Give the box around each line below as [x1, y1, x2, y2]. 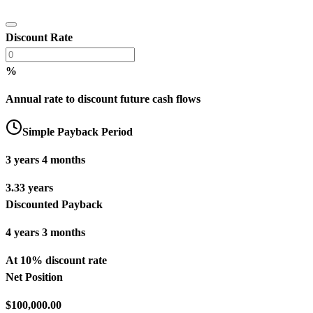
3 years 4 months [6, 153, 85, 166]
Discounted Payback [6, 198, 103, 210]
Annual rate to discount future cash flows [6, 92, 201, 105]
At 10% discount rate [6, 254, 107, 266]
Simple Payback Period [22, 125, 133, 138]
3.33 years [6, 181, 53, 194]
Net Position [6, 270, 63, 283]
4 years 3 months [6, 226, 85, 238]
